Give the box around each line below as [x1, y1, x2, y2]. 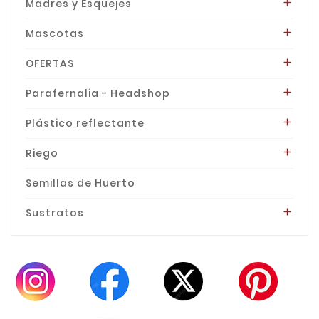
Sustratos [26, 205, 84, 220]
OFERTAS [26, 56, 74, 70]
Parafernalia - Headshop [26, 85, 170, 100]
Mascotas [26, 26, 84, 41]
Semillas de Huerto [26, 175, 135, 190]
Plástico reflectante [26, 115, 145, 130]
